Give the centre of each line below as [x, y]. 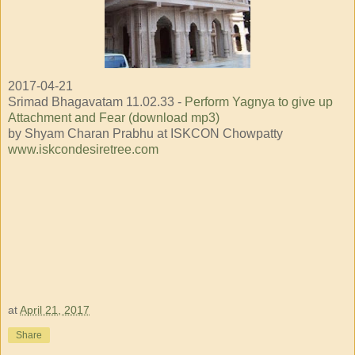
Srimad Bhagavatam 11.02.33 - [96, 101]
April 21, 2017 [55, 310]
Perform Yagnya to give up [259, 101]
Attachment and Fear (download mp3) [114, 117]
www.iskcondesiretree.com [83, 149]
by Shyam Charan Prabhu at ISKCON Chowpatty [145, 133]
